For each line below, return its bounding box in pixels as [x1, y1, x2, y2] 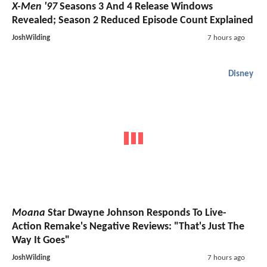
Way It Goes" [12, 234, 70, 246]
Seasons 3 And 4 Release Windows [57, 1, 213, 13]
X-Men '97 [12, 1, 57, 13]
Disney [228, 70, 253, 79]
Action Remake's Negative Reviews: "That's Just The [12, 221, 244, 232]
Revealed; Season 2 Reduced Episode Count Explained [12, 15, 253, 27]
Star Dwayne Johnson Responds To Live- [45, 207, 226, 219]
